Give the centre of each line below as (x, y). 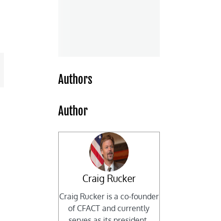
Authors (75, 80)
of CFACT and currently (109, 208)
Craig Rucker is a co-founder (109, 197)
